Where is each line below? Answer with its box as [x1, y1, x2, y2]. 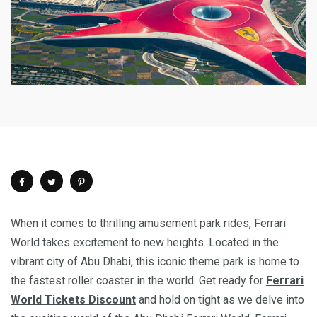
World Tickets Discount [11, 293, 136, 307]
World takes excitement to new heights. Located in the [11, 236, 279, 250]
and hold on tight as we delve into [136, 293, 304, 307]
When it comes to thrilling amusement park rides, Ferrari [11, 217, 286, 231]
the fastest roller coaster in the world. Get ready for [11, 274, 266, 288]
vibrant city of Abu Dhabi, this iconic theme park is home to [11, 255, 299, 269]
